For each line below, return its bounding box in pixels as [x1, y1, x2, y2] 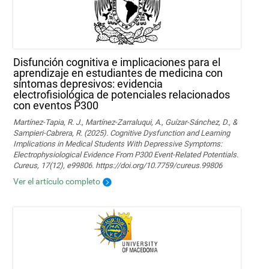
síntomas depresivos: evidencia [13, 77, 163, 91]
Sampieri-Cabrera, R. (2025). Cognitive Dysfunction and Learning [13, 128, 231, 138]
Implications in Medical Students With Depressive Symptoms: [13, 139, 223, 149]
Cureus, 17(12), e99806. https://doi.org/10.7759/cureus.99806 [13, 161, 223, 171]
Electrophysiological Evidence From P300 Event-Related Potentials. [13, 150, 239, 160]
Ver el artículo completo [13, 177, 101, 187]
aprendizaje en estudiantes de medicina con [13, 67, 223, 80]
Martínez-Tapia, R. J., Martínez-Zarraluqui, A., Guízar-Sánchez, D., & [13, 118, 238, 127]
